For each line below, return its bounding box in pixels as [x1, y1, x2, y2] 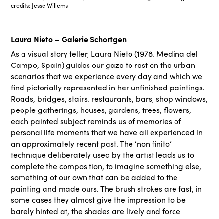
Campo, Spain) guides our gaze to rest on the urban [11, 59, 196, 70]
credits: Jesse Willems [11, 1, 68, 9]
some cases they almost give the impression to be [11, 194, 186, 205]
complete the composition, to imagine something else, [11, 160, 202, 171]
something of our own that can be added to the [11, 172, 178, 182]
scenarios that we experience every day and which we [11, 70, 203, 81]
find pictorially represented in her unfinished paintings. [11, 82, 205, 92]
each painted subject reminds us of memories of [11, 115, 181, 126]
